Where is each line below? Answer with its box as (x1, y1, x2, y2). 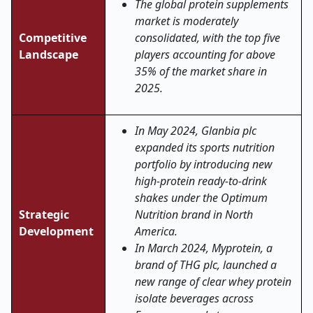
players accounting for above (135, 47, 275, 62)
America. (135, 224, 177, 239)
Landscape (19, 47, 78, 62)
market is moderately (135, 13, 238, 29)
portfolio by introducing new (135, 156, 272, 172)
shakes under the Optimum (135, 190, 268, 205)
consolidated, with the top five (135, 30, 280, 45)
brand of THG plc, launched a (135, 257, 277, 272)
